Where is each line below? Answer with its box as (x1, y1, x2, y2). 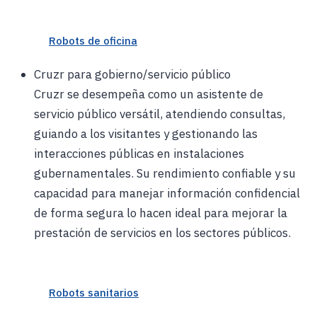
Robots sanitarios (49, 286, 139, 300)
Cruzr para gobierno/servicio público (34, 67, 231, 83)
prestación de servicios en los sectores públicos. (34, 225, 291, 241)
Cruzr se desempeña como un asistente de (34, 86, 263, 103)
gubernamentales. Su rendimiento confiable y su (34, 166, 296, 182)
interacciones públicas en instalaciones (34, 146, 244, 162)
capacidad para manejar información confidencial (34, 185, 300, 202)
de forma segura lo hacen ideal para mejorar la (34, 205, 287, 221)
